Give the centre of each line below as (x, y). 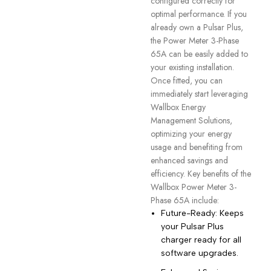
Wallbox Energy (178, 107)
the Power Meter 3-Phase (194, 41)
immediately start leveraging (199, 94)
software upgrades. (199, 253)
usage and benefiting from (196, 147)
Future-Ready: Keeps (202, 213)
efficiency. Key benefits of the (201, 174)
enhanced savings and (189, 160)
